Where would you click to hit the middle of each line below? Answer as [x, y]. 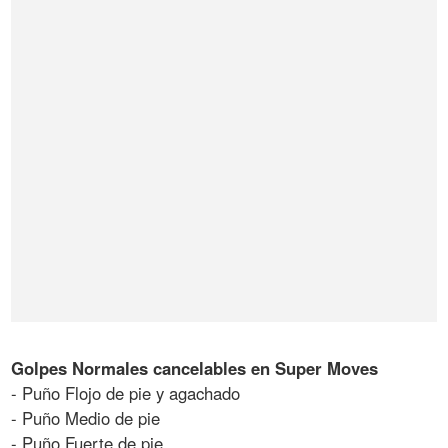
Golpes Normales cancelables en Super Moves [195, 367]
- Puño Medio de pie [86, 417]
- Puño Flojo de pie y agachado [126, 392]
